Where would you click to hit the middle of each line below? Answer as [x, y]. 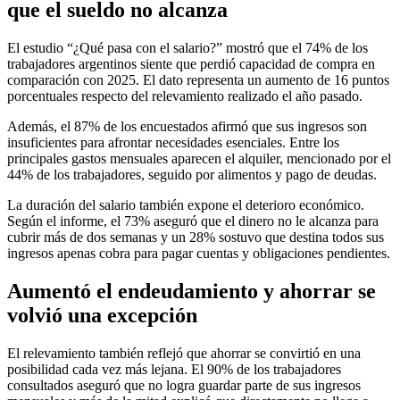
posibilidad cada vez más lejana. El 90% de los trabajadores [174, 369]
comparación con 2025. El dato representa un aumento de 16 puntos [198, 80]
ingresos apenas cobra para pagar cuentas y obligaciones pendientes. [199, 254]
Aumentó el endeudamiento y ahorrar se [192, 291]
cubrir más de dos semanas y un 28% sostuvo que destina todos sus [196, 237]
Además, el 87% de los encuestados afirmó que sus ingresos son [187, 127]
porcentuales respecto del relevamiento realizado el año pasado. [185, 96]
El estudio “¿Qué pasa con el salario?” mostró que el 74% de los [187, 48]
